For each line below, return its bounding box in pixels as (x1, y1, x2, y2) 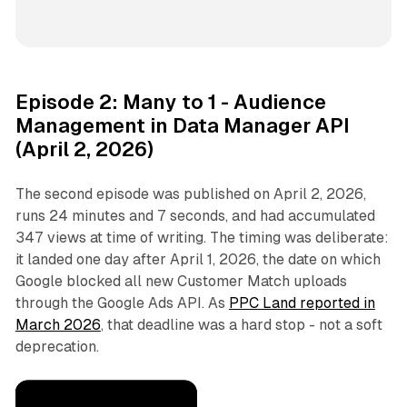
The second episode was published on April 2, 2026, (15, 185, 366, 203)
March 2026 (15, 316, 101, 334)
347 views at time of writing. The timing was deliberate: (15, 229, 389, 247)
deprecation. (15, 338, 99, 356)
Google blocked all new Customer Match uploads (15, 273, 347, 291)
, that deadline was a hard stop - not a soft (100, 316, 382, 334)
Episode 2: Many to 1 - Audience (15, 91, 326, 114)
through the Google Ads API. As (15, 294, 229, 313)
